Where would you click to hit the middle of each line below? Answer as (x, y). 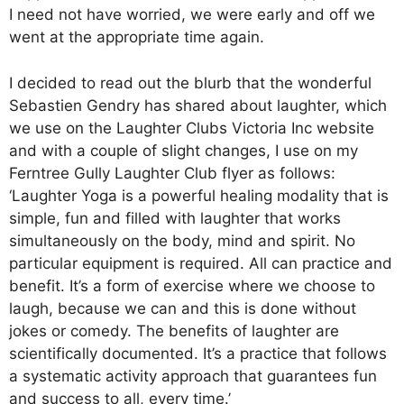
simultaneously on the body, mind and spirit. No (182, 240)
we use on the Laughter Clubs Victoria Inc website (192, 128)
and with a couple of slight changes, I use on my (184, 150)
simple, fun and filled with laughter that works (175, 218)
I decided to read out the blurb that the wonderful (190, 83)
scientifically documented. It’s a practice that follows (198, 353)
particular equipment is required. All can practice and (201, 263)
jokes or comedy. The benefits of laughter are (174, 331)
